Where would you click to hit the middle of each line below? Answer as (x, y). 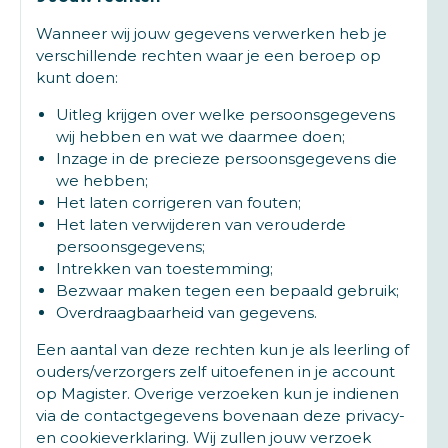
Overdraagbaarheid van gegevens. (186, 312)
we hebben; (102, 180)
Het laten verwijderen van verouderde (201, 224)
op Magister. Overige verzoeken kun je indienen (217, 393)
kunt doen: (77, 77)
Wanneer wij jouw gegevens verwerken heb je (211, 33)
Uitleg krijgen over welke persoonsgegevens (225, 114)
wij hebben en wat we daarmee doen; (200, 136)
